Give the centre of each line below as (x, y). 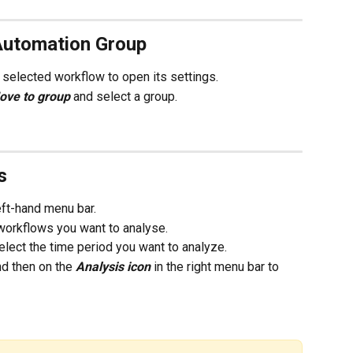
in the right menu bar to (218, 266)
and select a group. (128, 96)
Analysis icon (115, 266)
